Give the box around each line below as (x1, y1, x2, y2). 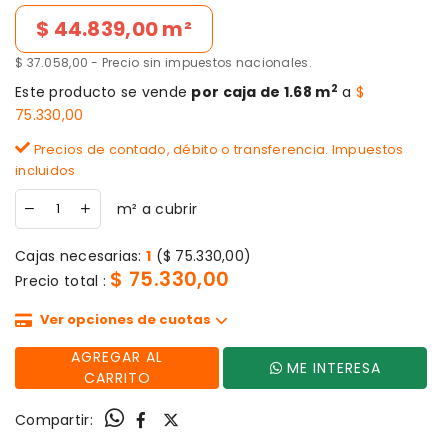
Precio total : (15, 271, 111, 292)
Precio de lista (14, 5, 116, 26)
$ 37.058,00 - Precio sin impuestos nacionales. (15, 54, 312, 72)
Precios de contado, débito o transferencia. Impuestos (30, 141, 404, 159)
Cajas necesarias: (15, 246, 147, 267)
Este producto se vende (15, 82, 192, 103)
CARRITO (83, 368, 151, 389)
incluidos (15, 162, 76, 180)
